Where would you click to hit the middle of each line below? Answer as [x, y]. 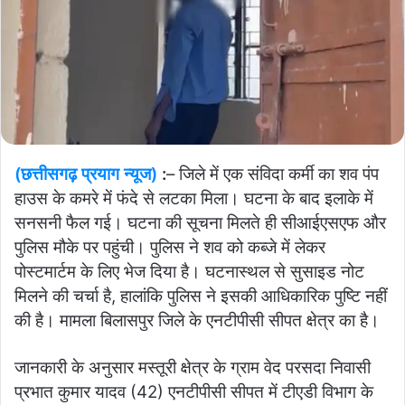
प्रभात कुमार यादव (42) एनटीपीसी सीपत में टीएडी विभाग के [194, 391]
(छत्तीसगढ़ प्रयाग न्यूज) [86, 174]
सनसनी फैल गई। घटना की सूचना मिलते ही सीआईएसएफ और [200, 222]
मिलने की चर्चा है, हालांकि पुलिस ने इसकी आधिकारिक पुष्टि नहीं [201, 296]
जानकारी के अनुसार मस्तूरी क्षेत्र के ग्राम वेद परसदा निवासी [193, 367]
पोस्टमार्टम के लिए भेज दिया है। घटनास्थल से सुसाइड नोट [189, 271]
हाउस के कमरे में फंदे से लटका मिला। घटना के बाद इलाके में [194, 198]
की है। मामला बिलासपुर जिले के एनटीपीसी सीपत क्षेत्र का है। [197, 320]
